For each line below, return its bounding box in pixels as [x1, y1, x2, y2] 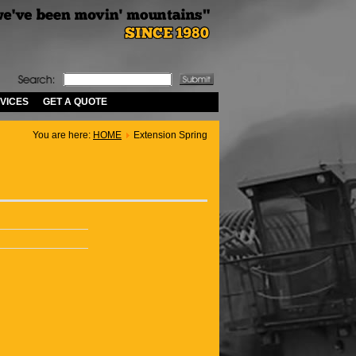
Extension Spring [133, 130, 207, 141]
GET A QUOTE [43, 96, 107, 107]
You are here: [33, 130, 93, 141]
